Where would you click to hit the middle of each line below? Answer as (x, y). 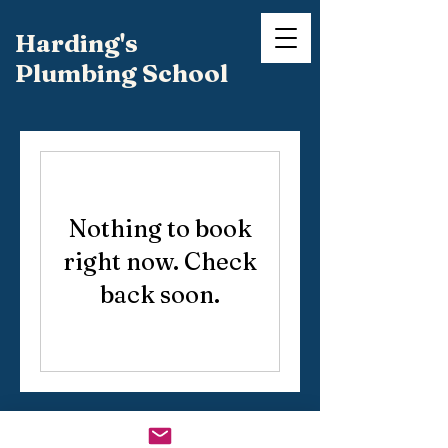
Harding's (76, 43)
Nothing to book (160, 228)
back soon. (160, 294)
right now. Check (160, 261)
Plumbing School (121, 73)
